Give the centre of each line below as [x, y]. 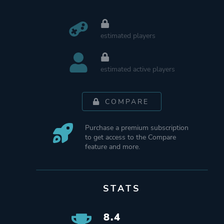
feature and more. [113, 146]
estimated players [128, 35]
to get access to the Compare [131, 137]
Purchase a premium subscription [137, 127]
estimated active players [138, 69]
